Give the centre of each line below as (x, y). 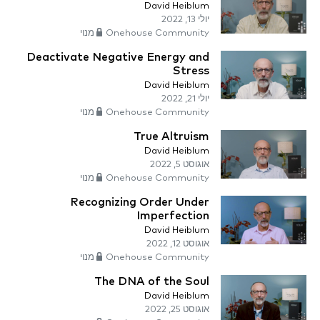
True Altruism (171, 137)
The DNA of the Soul (152, 282)
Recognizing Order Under (140, 202)
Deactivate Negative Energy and (118, 57)
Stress (191, 71)
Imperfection (173, 216)
